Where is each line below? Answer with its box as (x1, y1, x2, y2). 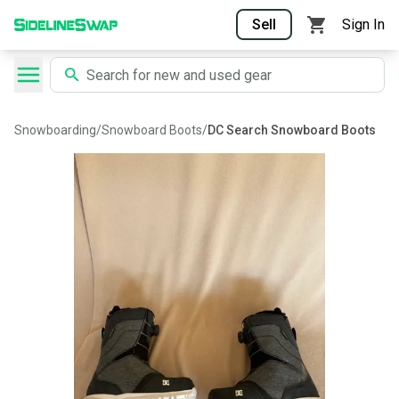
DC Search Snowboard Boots (208, 123, 376, 137)
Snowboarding (14, 123, 96, 137)
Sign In (342, 16, 385, 33)
